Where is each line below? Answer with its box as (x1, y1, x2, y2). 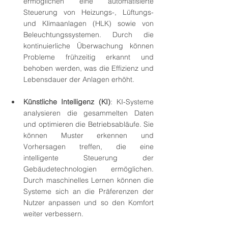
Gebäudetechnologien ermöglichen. (23, 164, 154, 174)
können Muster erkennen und (23, 131, 154, 140)
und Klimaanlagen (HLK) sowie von (23, 19, 154, 28)
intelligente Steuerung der (23, 153, 154, 163)
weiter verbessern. (23, 209, 83, 219)
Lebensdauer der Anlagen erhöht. (23, 75, 134, 84)
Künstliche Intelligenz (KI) (23, 97, 110, 107)
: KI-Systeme (110, 97, 154, 107)
